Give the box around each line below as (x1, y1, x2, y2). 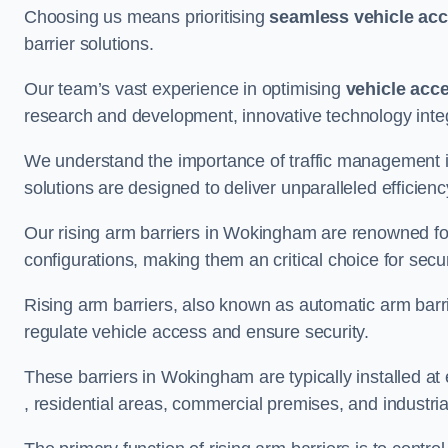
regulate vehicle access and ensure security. (24, 321, 370, 342)
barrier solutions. (24, 33, 154, 54)
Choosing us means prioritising (24, 6, 270, 27)
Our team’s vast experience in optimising (24, 78, 346, 99)
